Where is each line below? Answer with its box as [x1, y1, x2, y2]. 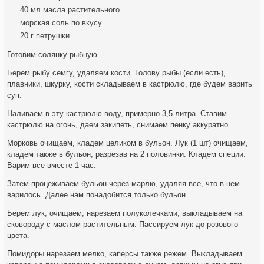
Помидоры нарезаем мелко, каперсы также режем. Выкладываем [7, 249, 243, 259]
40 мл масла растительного [20, 5, 120, 15]
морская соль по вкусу [20, 18, 103, 28]
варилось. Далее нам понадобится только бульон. [7, 190, 189, 200]
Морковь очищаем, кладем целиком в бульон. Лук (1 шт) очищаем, [7, 138, 249, 148]
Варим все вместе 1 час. [7, 161, 97, 170]
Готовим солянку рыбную [7, 50, 98, 60]
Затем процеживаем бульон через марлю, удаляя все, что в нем [7, 179, 240, 189]
